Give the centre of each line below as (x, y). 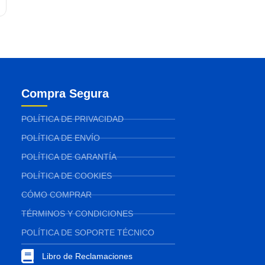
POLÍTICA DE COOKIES (66, 176)
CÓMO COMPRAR (56, 195)
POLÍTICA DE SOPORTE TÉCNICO (88, 233)
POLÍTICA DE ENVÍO (60, 138)
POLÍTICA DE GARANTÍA (69, 157)
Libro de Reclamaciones (87, 256)
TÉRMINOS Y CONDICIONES (77, 214)
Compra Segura (65, 93)
